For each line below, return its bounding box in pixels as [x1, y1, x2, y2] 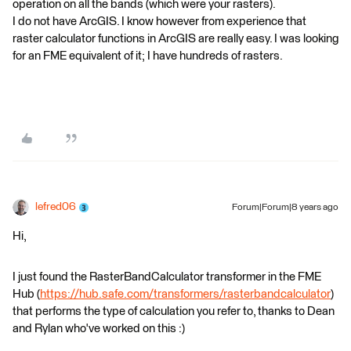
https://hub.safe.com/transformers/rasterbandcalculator [40, 288, 331, 300]
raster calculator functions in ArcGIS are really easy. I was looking [13, 33, 338, 45]
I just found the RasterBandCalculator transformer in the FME [13, 271, 321, 283]
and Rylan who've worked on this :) [13, 323, 185, 335]
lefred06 [35, 201, 76, 212]
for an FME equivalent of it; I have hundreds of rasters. [13, 50, 283, 62]
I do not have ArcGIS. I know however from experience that [13, 16, 306, 27]
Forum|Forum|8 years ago [232, 203, 338, 212]
